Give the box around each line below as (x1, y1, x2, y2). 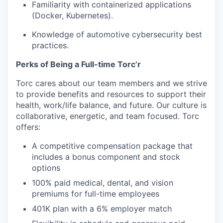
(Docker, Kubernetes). (32, 10, 113, 20)
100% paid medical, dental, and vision (32, 178, 173, 188)
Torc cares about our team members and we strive (16, 78, 207, 88)
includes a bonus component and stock (32, 152, 180, 162)
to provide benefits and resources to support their (16, 89, 206, 99)
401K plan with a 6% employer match (32, 204, 172, 214)
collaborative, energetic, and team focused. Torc (16, 111, 199, 121)
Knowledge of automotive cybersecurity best (32, 29, 202, 39)
